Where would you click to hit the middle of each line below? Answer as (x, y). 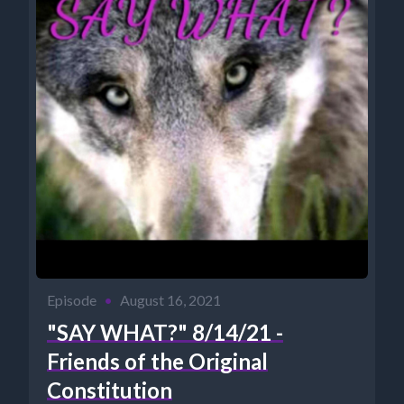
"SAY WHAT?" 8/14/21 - (165, 333)
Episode (72, 300)
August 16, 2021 (170, 300)
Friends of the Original (157, 362)
